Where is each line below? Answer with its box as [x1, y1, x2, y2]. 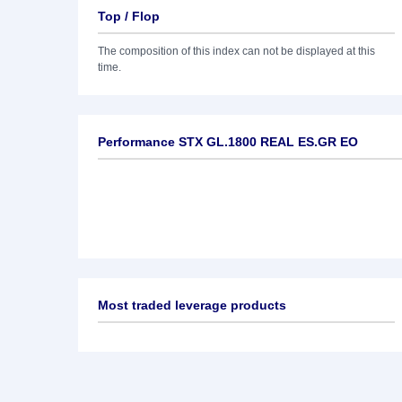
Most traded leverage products [98, 298, 286, 312]
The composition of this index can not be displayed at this [98, 45, 375, 57]
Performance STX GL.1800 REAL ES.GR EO [98, 135, 358, 149]
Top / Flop [98, 9, 160, 23]
